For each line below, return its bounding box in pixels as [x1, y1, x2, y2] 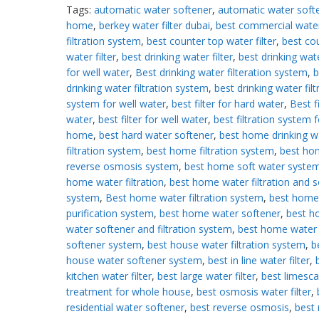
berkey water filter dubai [98, 18, 210, 32]
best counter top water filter [146, 33, 276, 48]
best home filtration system [146, 143, 274, 157]
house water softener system [66, 253, 202, 267]
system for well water [66, 96, 166, 110]
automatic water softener [93, 2, 212, 16]
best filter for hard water [171, 96, 284, 110]
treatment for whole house [66, 284, 191, 298]
